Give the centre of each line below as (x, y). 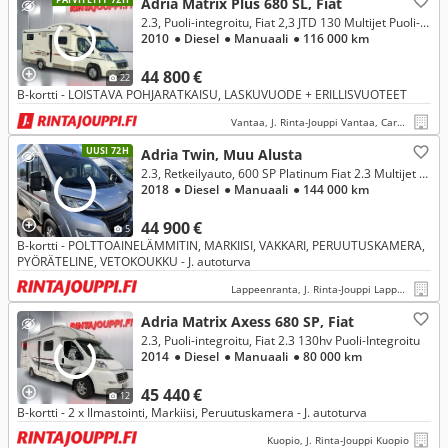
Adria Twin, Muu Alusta (221, 154)
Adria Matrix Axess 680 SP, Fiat (247, 321)
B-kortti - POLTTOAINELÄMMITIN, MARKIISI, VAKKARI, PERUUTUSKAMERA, (221, 245)
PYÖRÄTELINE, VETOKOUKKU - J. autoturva (134, 261)
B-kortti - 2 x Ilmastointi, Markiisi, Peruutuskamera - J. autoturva (192, 412)
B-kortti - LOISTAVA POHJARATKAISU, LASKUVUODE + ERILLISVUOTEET (212, 94)
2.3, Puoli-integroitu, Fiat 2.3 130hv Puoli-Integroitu (280, 340)
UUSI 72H (107, 150)
